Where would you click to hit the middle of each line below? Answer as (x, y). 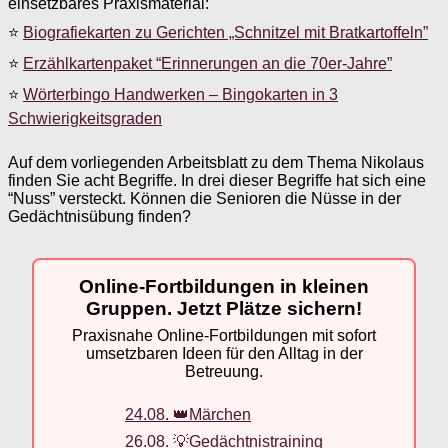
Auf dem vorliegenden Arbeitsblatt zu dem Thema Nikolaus (216, 162)
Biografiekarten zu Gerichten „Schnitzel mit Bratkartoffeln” (225, 32)
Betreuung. (224, 372)
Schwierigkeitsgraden (85, 118)
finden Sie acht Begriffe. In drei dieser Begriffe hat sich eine (217, 180)
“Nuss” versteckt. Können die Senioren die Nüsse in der (204, 198)
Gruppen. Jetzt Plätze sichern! (224, 308)
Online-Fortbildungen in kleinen (224, 286)
